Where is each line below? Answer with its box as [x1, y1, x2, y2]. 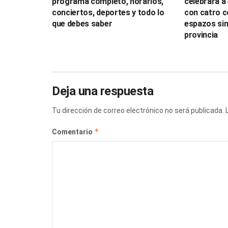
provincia [184, 30, 218, 40]
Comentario [52, 128, 94, 136]
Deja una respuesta [52, 84, 154, 99]
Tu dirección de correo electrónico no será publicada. [52, 106, 224, 115]
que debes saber [52, 19, 112, 29]
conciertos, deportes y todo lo [52, 8, 164, 18]
